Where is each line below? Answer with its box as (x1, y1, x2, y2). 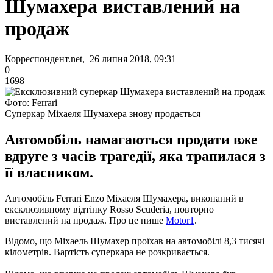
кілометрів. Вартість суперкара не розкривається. (5, 246, 210, 257)
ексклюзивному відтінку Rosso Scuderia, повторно (5, 204, 214, 214)
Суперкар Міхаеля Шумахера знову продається (5, 108, 200, 119)
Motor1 (166, 214, 194, 225)
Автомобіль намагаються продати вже (5, 131, 258, 147)
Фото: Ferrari (5, 97, 57, 108)
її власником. (5, 164, 93, 180)
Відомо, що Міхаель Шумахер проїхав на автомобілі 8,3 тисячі (5, 235, 264, 246)
